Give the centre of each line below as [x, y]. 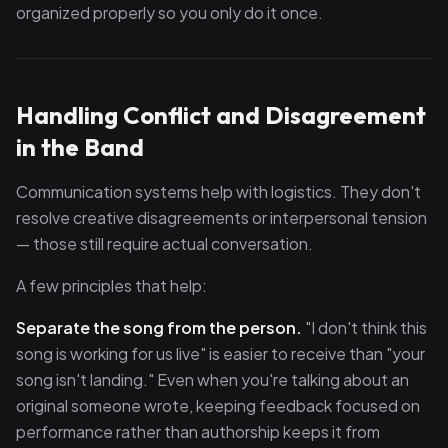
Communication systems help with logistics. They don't [218, 191]
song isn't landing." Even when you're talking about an [212, 379]
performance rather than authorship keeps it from [198, 431]
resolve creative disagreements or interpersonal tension [221, 217]
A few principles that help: [111, 285]
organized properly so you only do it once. [169, 12]
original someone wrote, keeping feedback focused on [218, 405]
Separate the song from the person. [159, 327]
